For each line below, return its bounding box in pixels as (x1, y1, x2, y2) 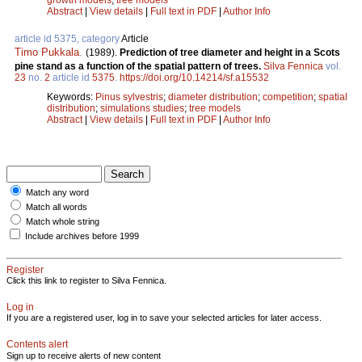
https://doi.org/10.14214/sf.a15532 (120, 71, 269, 83)
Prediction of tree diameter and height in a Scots (120, 46, 340, 58)
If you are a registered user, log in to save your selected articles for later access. (6, 312, 322, 322)
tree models (189, 102, 241, 114)
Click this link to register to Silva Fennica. (6, 275, 166, 285)
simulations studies (100, 102, 184, 114)
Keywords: (47, 90, 95, 103)
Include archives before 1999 (25, 230, 139, 241)
